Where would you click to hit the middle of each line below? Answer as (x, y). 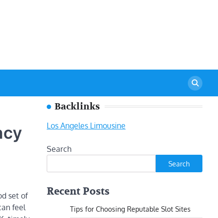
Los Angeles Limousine (86, 126)
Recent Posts (78, 191)
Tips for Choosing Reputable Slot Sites (130, 209)
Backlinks (77, 107)
